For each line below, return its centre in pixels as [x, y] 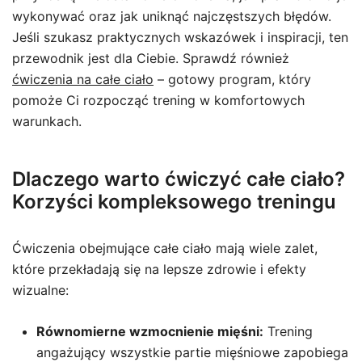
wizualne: [40, 290]
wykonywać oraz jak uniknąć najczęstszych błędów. [172, 16]
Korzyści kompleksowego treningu [174, 202]
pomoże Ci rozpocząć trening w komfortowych [158, 100]
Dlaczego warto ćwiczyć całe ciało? [179, 179]
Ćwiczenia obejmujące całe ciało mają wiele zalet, [165, 248]
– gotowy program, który [232, 79]
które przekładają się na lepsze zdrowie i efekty [159, 269]
